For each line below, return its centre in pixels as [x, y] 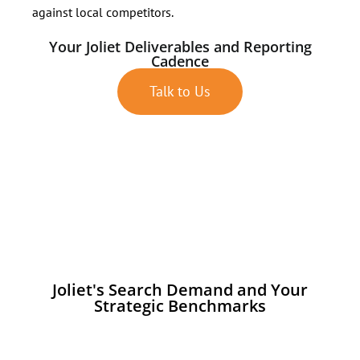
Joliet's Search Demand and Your [180, 289]
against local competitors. [103, 12]
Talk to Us [180, 91]
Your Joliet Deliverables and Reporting [180, 46]
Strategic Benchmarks [180, 305]
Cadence [180, 61]
